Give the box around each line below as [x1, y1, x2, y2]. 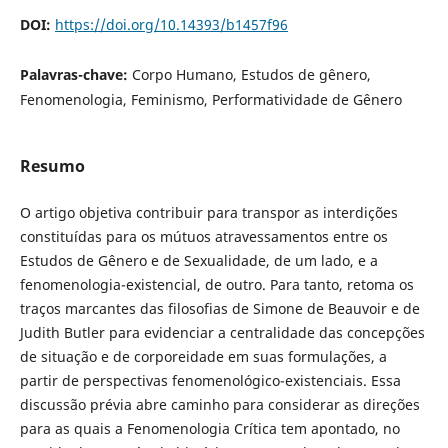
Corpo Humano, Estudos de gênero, [131, 65, 371, 85]
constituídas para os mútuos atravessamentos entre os [19, 226, 388, 246]
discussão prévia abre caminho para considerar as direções [19, 394, 420, 414]
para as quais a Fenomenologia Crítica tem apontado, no [19, 418, 400, 438]
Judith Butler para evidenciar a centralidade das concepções [19, 322, 425, 342]
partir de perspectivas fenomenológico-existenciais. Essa [19, 370, 401, 390]
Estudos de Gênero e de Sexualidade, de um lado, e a [19, 250, 378, 270]
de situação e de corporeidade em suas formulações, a [19, 346, 387, 366]
